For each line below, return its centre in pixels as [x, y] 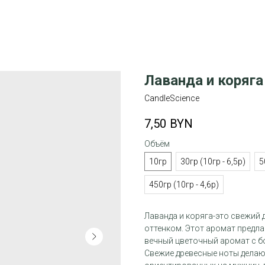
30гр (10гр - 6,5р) [213, 162]
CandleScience [172, 98]
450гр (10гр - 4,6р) [184, 185]
